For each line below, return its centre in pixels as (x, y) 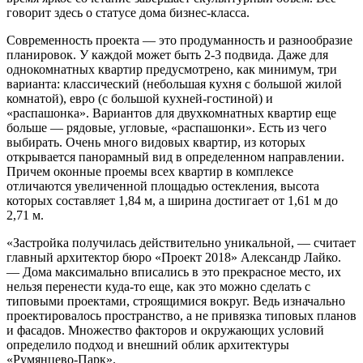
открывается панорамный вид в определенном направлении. (175, 157)
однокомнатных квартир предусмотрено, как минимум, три (172, 70)
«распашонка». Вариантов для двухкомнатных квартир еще (171, 113)
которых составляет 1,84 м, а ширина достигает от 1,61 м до (172, 201)
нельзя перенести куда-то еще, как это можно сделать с (158, 287)
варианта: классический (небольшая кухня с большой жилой (174, 84)
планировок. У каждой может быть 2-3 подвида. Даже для (167, 55)
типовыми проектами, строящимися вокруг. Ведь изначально (176, 301)
